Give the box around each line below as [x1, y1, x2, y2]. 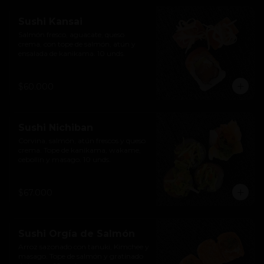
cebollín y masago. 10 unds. [18, 155, 111, 164]
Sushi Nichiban [18, 122, 93, 133]
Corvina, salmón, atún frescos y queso [18, 136, 146, 145]
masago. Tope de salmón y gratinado [18, 252, 143, 260]
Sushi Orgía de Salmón [18, 228, 135, 239]
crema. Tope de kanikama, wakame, [18, 146, 141, 154]
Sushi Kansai [18, 16, 82, 27]
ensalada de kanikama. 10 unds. [18, 49, 125, 58]
